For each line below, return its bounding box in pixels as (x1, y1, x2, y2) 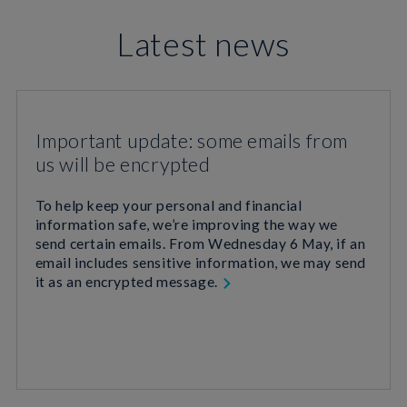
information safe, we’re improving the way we (35, 215, 338, 233)
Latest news (116, 23, 291, 64)
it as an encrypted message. (35, 273, 222, 290)
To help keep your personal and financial (35, 196, 303, 213)
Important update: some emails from (35, 128, 348, 153)
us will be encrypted (35, 152, 211, 176)
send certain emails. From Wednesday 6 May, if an (35, 234, 366, 252)
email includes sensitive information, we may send (35, 253, 366, 271)
